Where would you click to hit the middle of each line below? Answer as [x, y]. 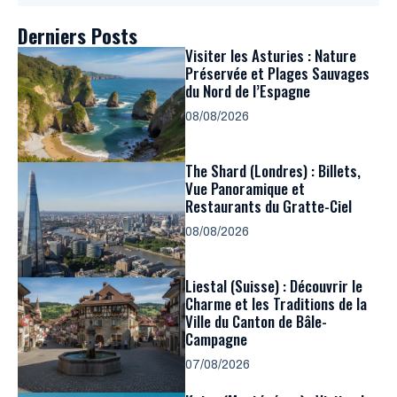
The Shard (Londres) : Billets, [273, 170]
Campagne [216, 339]
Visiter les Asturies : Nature [271, 55]
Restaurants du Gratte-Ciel [269, 206]
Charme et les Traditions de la [276, 303]
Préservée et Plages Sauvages [277, 73]
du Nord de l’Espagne [248, 90]
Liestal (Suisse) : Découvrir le [274, 285]
